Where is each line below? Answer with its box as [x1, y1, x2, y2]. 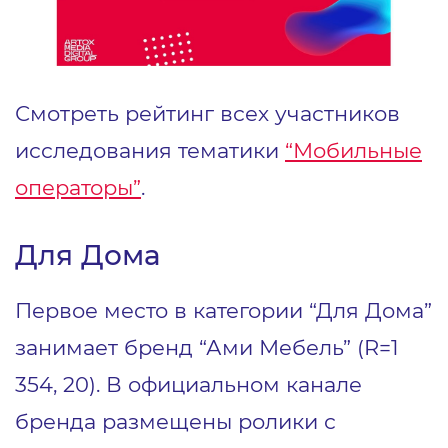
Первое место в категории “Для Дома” [15, 297, 432, 324]
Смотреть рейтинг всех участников [15, 100, 400, 127]
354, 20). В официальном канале [15, 371, 362, 398]
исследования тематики [15, 137, 285, 164]
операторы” [15, 174, 141, 201]
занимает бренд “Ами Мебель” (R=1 [15, 334, 399, 361]
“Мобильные [285, 137, 422, 164]
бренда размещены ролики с [15, 408, 336, 435]
